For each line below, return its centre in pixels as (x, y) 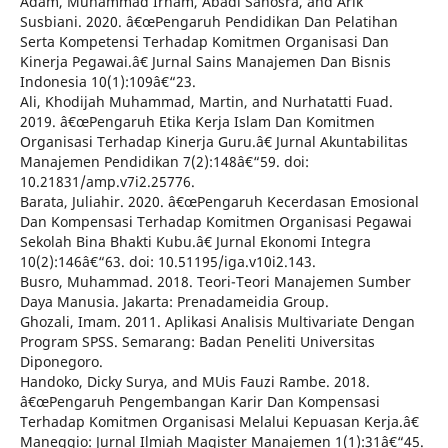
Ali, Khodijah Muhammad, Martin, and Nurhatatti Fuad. (206, 102)
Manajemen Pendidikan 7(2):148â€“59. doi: (164, 162)
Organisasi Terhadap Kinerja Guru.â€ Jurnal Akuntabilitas (213, 142)
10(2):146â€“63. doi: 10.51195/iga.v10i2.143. (167, 262)
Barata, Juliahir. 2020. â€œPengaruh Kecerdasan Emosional (219, 202)
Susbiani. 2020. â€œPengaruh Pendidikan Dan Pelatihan (208, 22)
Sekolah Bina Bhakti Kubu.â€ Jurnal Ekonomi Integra (195, 242)
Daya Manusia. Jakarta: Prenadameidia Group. (174, 302)
